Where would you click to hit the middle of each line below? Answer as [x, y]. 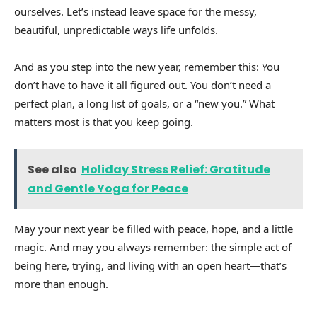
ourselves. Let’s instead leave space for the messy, [136, 11]
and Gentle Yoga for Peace [108, 188]
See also [52, 169]
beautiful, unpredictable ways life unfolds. [116, 29]
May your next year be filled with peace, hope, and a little [154, 228]
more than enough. [61, 283]
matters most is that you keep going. [104, 121]
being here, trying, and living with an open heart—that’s [150, 265]
